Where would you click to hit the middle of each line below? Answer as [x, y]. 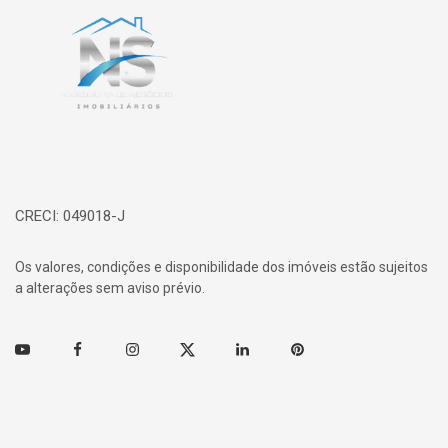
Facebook [102, 350]
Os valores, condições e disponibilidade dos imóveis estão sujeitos [221, 267]
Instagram [158, 350]
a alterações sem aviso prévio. [110, 288]
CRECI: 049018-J [70, 216]
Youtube [42, 350]
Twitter [203, 350]
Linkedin [261, 350]
